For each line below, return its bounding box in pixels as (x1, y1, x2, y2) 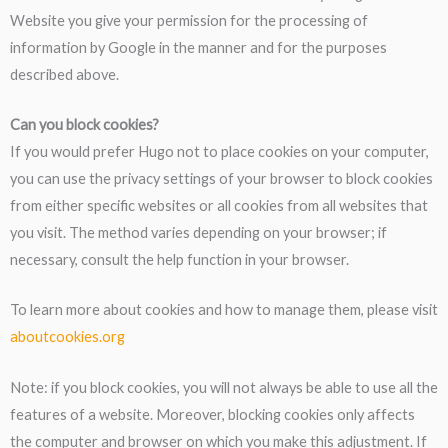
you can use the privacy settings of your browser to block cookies (10, 170, 433, 188)
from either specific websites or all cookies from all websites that (10, 197, 428, 215)
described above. (10, 65, 119, 83)
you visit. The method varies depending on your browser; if (10, 224, 387, 242)
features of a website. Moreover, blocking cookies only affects (10, 405, 415, 423)
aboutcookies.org (10, 328, 125, 346)
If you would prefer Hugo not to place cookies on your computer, (10, 143, 429, 161)
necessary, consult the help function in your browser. (10, 251, 349, 269)
